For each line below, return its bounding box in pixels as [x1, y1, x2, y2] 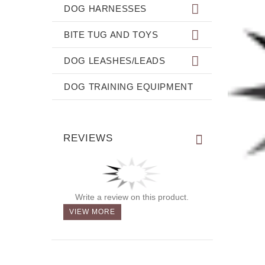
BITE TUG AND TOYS [64, 29, 159, 40]
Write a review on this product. [75, 192, 189, 202]
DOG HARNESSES [64, 3, 147, 14]
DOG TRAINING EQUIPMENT [64, 81, 193, 92]
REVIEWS [63, 132, 113, 144]
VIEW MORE [69, 207, 115, 216]
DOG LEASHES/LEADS [64, 55, 166, 66]
